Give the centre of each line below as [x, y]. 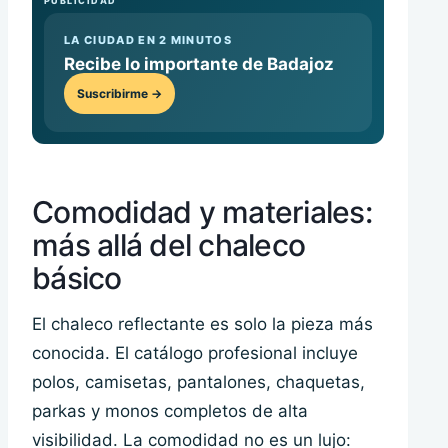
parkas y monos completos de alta [170, 411]
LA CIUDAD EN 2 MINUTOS [148, 40]
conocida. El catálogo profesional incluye [195, 353]
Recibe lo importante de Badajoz [199, 64]
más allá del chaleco [168, 245]
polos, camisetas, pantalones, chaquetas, [198, 382]
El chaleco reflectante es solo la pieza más [202, 324]
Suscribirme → [119, 94]
